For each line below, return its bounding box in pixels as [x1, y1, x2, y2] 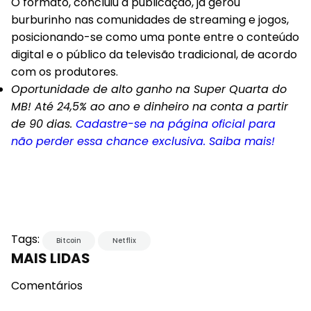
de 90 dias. [11, 116, 76, 132]
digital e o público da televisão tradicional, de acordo [11, 47, 297, 62]
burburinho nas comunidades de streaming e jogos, [11, 12, 289, 28]
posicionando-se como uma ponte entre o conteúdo [11, 29, 299, 45]
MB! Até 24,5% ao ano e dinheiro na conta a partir [11, 99, 288, 115]
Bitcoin [56, 235, 81, 246]
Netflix [112, 235, 136, 246]
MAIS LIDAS [11, 249, 90, 268]
